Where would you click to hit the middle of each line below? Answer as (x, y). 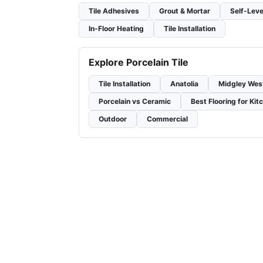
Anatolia (184, 84)
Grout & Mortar (185, 11)
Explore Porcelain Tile (139, 63)
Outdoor (113, 119)
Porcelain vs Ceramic (135, 102)
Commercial (167, 119)
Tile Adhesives (114, 11)
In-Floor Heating (116, 29)
